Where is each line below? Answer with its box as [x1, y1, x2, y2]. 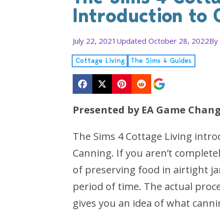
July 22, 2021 [73, 35, 116, 46]
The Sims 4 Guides [131, 55, 192, 65]
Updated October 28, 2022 [116, 35, 209, 46]
